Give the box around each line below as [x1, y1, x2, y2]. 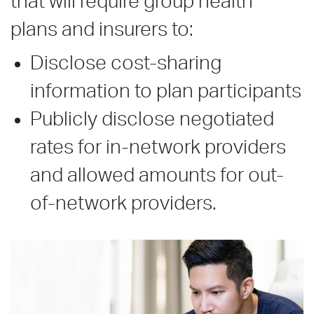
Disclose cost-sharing [30, 53, 221, 73]
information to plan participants [30, 81, 301, 101]
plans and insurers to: [11, 20, 193, 39]
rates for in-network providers [30, 137, 286, 157]
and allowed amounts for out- [30, 165, 284, 185]
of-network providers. [30, 193, 217, 213]
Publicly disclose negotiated [30, 109, 274, 129]
